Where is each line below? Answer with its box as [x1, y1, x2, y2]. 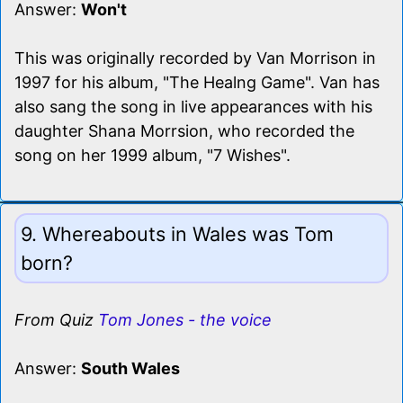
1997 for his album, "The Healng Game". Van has [14, 72, 380, 92]
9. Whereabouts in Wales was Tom [21, 221, 334, 246]
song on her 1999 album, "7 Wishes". [14, 145, 291, 165]
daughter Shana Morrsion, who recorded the [14, 121, 354, 140]
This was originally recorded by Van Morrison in [14, 48, 376, 67]
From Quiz [14, 309, 98, 329]
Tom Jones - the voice [98, 309, 272, 329]
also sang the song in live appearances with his [14, 96, 372, 116]
